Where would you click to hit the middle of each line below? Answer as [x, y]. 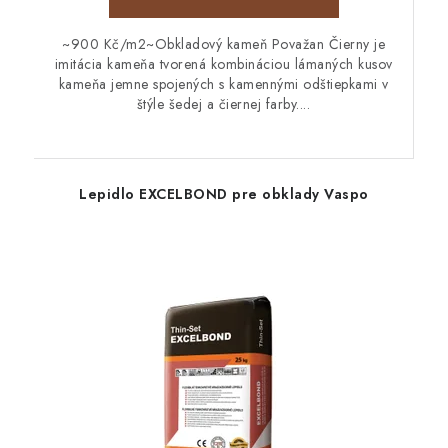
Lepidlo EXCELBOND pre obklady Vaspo [224, 194]
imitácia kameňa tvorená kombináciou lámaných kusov [223, 64]
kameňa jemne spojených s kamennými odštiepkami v [223, 84]
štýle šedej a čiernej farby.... [223, 104]
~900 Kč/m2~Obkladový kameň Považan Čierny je [223, 44]
